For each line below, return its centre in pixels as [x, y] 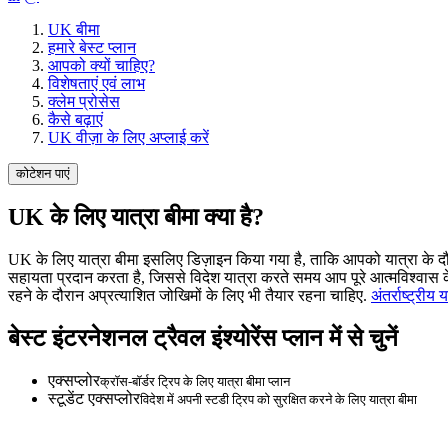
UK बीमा [74, 29]
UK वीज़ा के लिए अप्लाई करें [128, 137]
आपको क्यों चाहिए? [101, 65]
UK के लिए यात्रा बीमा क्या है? [136, 217]
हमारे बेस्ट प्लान [92, 47]
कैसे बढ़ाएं [75, 119]
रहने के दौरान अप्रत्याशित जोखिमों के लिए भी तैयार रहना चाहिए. [189, 296]
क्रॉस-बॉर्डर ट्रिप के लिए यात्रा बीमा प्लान [195, 382]
